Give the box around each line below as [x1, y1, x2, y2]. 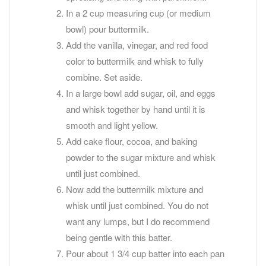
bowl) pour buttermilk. [66, 22, 149, 35]
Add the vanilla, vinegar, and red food [66, 38, 208, 51]
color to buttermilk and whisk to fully [66, 54, 204, 67]
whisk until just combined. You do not [66, 198, 208, 211]
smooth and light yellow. [66, 118, 158, 131]
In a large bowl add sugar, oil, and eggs [66, 86, 216, 99]
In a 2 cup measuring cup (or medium [66, 6, 211, 19]
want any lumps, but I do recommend [66, 214, 210, 227]
